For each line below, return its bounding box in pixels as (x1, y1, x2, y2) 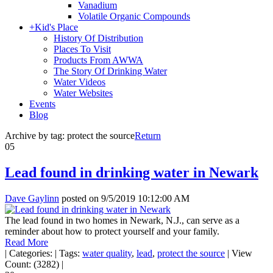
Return (135, 130, 161, 141)
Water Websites (54, 88, 113, 98)
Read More (5, 236, 48, 247)
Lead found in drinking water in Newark (5, 164, 258, 180)
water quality (82, 247, 132, 258)
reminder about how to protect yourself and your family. (5, 225, 219, 236)
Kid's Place (35, 22, 78, 32)
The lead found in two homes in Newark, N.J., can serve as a (5, 214, 239, 225)
